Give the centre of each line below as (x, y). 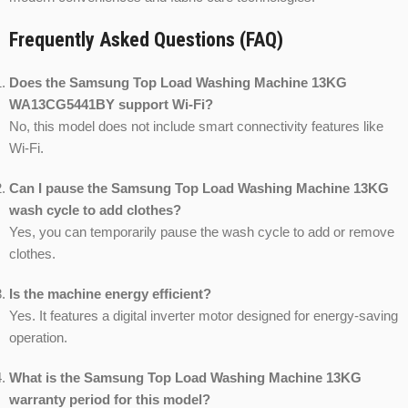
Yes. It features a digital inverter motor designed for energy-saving (204, 316)
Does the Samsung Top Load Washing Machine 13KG (178, 83)
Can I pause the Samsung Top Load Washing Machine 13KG (199, 189)
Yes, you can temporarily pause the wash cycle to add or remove (202, 232)
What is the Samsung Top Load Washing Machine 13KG (187, 378)
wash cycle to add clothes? (95, 210)
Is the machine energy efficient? (110, 294)
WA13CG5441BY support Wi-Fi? (111, 105)
